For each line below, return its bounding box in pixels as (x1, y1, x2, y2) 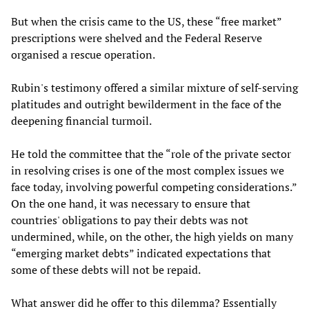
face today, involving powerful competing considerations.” (11, 179, 297, 195)
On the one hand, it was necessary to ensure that (11, 195, 250, 211)
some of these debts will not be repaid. (11, 261, 201, 277)
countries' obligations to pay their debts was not (11, 212, 248, 228)
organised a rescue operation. (11, 46, 155, 62)
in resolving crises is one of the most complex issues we (11, 162, 284, 178)
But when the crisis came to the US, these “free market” (11, 13, 281, 29)
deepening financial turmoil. (11, 112, 152, 128)
